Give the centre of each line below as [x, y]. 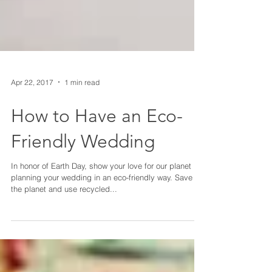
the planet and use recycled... [64, 216]
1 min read [82, 109]
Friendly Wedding [83, 168]
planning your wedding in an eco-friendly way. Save [102, 204]
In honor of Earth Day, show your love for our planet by [107, 192]
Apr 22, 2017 [32, 109]
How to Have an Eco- [97, 143]
